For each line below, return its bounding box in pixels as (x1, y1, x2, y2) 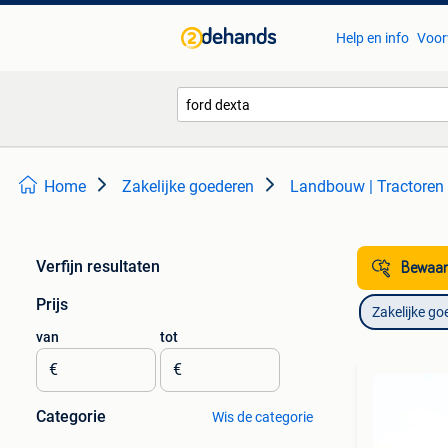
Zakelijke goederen (122, 177, 254, 196)
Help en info (335, 30, 409, 46)
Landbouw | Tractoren (290, 177, 444, 196)
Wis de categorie (211, 409, 313, 425)
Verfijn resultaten (36, 257, 160, 276)
